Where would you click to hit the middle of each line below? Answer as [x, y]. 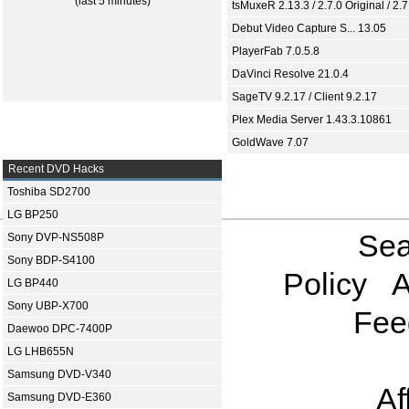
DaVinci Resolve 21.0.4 [290, 74]
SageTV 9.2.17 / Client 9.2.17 [304, 97]
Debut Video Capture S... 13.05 [309, 29]
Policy [325, 284]
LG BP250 [33, 215]
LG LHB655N [41, 352]
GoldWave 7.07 [270, 143]
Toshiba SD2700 [49, 192]
